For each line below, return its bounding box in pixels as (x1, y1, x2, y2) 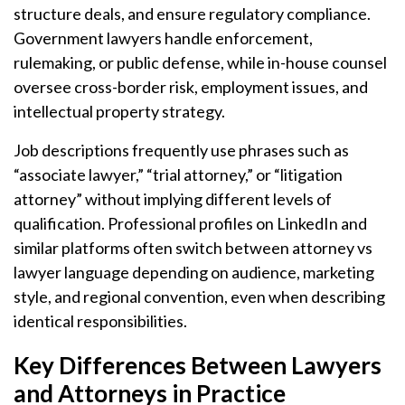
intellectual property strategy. (14, 101, 225, 121)
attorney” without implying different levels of (14, 189, 332, 209)
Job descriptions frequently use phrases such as (14, 140, 349, 160)
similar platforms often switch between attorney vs (14, 238, 372, 258)
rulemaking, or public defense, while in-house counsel (14, 52, 387, 72)
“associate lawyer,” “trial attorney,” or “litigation (14, 165, 343, 184)
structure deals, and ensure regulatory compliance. (14, 4, 371, 24)
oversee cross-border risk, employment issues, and (14, 77, 368, 97)
